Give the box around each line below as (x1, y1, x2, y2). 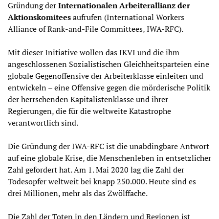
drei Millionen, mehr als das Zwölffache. (8, 187, 148, 198)
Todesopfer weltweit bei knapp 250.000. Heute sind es (8, 175, 196, 187)
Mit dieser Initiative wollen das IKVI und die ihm (8, 46, 179, 58)
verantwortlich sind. (8, 117, 78, 128)
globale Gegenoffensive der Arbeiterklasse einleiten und (8, 70, 203, 81)
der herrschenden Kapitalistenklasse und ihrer (8, 93, 168, 105)
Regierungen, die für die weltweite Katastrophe (8, 105, 171, 116)
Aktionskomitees (8, 11, 71, 22)
